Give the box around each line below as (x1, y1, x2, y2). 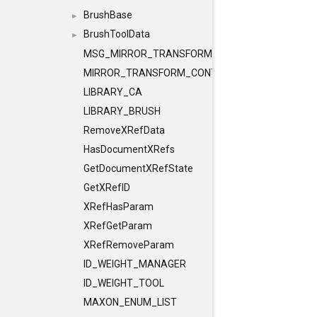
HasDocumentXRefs (83, 144, 175, 155)
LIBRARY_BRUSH (83, 105, 161, 117)
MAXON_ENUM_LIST (83, 296, 177, 308)
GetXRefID (83, 182, 130, 193)
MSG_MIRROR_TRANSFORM (83, 48, 212, 59)
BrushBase (83, 9, 132, 21)
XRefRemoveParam (83, 239, 174, 250)
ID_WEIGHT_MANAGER (83, 258, 186, 270)
